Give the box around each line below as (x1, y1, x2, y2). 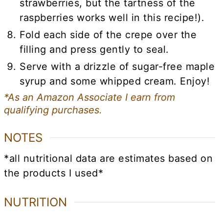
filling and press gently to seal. (20, 43, 169, 55)
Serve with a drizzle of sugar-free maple (20, 60, 215, 72)
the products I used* (4, 167, 104, 179)
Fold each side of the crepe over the (20, 28, 197, 41)
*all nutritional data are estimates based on (4, 153, 213, 165)
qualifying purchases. (4, 104, 103, 116)
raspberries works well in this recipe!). (20, 11, 205, 23)
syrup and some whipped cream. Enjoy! (20, 75, 210, 87)
